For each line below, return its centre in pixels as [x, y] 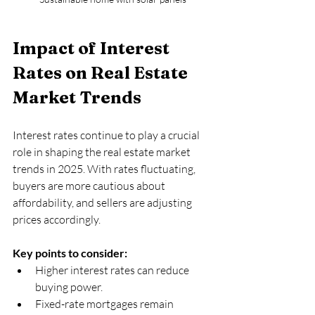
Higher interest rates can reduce [113, 270]
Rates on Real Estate [102, 72]
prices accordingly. [57, 219]
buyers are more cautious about [90, 185]
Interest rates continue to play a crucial [107, 135]
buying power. [71, 287]
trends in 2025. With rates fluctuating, [105, 168]
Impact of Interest [93, 48]
